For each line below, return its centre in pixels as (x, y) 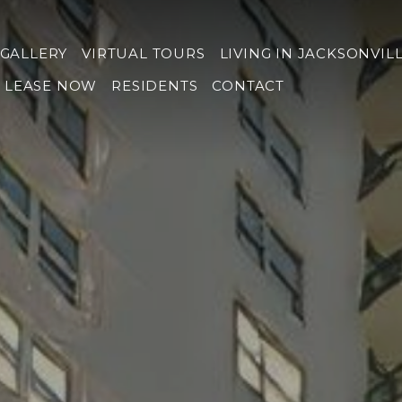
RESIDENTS (155, 86)
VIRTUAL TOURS (144, 53)
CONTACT (248, 86)
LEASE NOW (51, 86)
